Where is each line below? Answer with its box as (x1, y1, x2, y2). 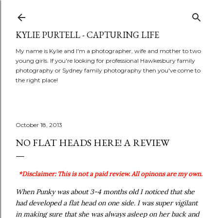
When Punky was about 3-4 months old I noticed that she (16, 187, 195, 196)
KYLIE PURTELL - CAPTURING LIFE (16, 29, 159, 40)
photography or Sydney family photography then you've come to (16, 67, 200, 74)
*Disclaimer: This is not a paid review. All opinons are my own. (18, 170, 202, 178)
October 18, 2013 (16, 121, 62, 128)
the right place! (16, 76, 58, 84)
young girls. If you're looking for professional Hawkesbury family (16, 57, 195, 64)
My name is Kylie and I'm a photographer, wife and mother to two (16, 47, 201, 54)
